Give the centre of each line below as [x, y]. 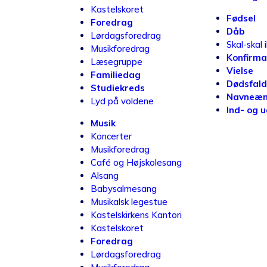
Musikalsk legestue [129, 202]
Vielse [240, 71]
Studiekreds [118, 88]
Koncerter [111, 136]
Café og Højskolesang [136, 162]
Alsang [105, 176]
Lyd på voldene [122, 101]
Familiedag [116, 75]
